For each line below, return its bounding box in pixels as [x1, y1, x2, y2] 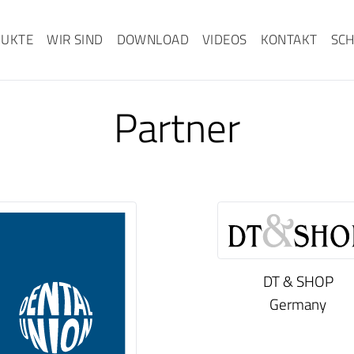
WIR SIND [47, 29, 104, 50]
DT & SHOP [262, 269, 333, 292]
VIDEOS [201, 29, 247, 50]
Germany [269, 292, 326, 315]
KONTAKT [260, 29, 318, 50]
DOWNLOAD [116, 29, 189, 50]
